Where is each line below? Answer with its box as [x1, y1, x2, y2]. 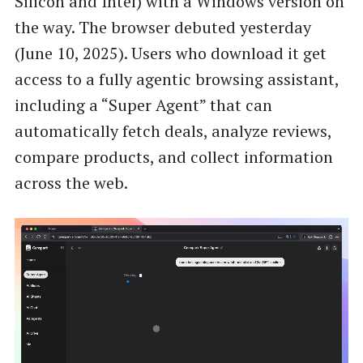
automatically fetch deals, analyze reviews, [14, 120, 331, 143]
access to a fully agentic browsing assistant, [14, 68, 339, 91]
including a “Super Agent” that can [14, 94, 272, 117]
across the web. [14, 172, 128, 194]
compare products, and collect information [14, 146, 333, 169]
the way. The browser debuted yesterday [14, 16, 311, 39]
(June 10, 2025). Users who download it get [14, 42, 327, 65]
